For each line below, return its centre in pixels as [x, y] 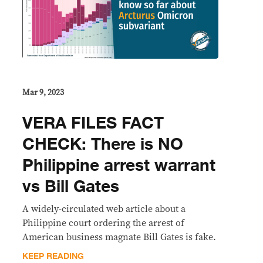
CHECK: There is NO [103, 144]
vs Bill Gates [71, 186]
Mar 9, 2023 [43, 92]
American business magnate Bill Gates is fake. [119, 237]
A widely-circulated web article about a [104, 209]
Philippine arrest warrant [119, 165]
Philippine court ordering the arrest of [103, 223]
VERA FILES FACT [93, 123]
